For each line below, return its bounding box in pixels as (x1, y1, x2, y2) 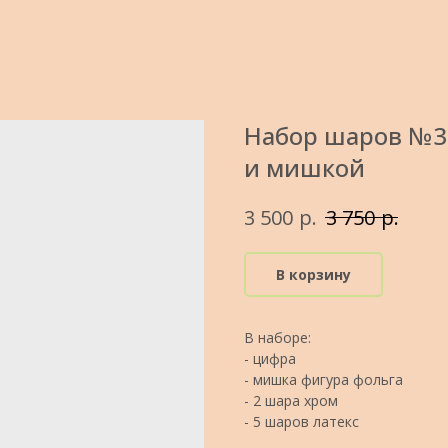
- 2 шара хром (244, 390, 338, 410)
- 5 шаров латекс (244, 411, 359, 431)
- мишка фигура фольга (244, 369, 403, 389)
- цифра (244, 348, 296, 368)
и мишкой (244, 151, 365, 184)
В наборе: (244, 327, 311, 347)
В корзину (276, 264, 351, 284)
